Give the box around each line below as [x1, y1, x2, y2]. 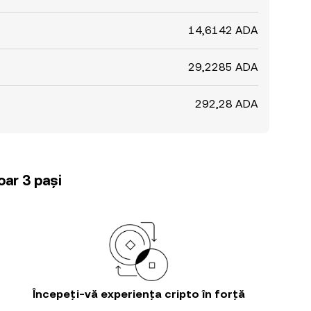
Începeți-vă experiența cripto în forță [33, 287, 245, 301]
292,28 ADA [195, 97, 258, 110]
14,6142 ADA [188, 24, 258, 37]
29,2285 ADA [188, 60, 258, 74]
